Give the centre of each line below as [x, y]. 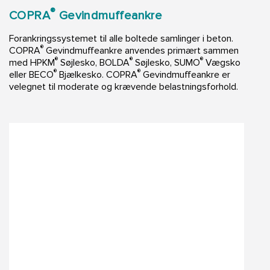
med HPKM [32, 62]
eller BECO [31, 74]
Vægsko [222, 62]
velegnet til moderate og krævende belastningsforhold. [124, 86]
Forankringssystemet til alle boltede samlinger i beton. [121, 38]
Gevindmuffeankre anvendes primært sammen [141, 50]
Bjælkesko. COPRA [97, 74]
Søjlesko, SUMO [166, 62]
